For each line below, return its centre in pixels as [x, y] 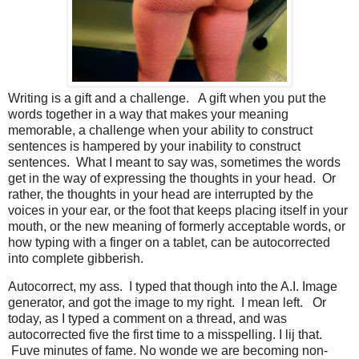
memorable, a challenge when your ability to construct [160, 130]
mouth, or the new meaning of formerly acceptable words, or [177, 226]
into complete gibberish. [79, 258]
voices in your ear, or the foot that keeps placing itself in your [178, 210]
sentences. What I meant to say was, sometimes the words [174, 162]
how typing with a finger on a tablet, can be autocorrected [169, 242]
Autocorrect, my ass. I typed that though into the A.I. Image [173, 287]
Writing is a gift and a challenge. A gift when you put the [167, 98]
